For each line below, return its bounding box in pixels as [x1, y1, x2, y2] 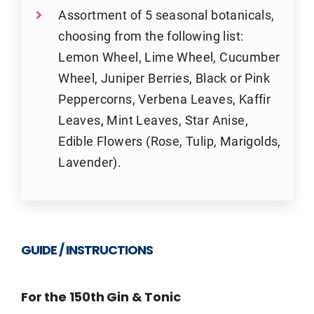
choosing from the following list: [58, 27, 244, 44]
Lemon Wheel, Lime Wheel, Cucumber [58, 48, 280, 65]
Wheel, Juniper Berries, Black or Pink [58, 69, 270, 86]
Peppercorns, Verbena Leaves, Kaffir [58, 90, 271, 107]
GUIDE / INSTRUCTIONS [20, 240, 153, 262]
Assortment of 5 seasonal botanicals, [58, 6, 275, 23]
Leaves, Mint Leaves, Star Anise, [58, 111, 248, 128]
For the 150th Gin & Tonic [20, 287, 181, 310]
